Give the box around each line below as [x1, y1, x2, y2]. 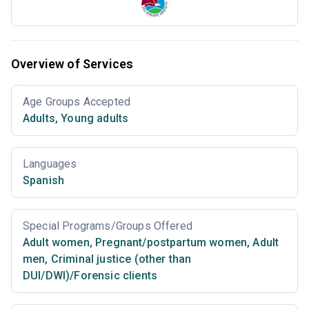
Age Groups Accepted [23, 94, 131, 108]
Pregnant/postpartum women [92, 235, 248, 249]
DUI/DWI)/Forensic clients [23, 268, 158, 282]
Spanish [23, 173, 65, 187]
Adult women [23, 235, 90, 249]
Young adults [58, 111, 129, 125]
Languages [23, 157, 77, 170]
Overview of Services [11, 56, 134, 71]
